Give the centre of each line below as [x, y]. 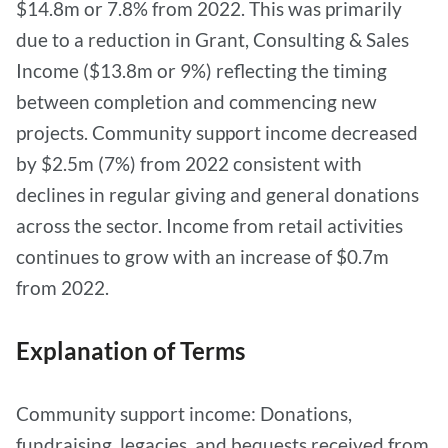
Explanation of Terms [133, 350]
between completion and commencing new [196, 101]
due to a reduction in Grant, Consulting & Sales [212, 39]
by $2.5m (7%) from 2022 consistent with [189, 163]
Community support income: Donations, [184, 413]
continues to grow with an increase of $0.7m [202, 256]
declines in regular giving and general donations [217, 194]
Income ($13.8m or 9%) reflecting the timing [201, 70]
